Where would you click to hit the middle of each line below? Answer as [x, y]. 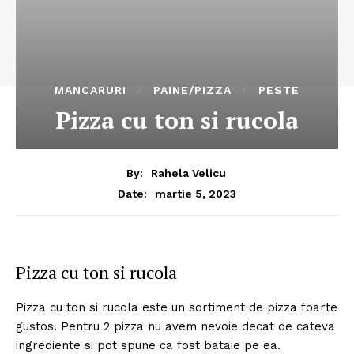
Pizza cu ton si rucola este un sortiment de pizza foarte [177, 307]
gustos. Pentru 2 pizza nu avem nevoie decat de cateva [175, 326]
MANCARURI [90, 90]
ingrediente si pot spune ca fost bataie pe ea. [148, 345]
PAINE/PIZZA [192, 90]
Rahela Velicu [188, 173]
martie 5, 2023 [196, 193]
